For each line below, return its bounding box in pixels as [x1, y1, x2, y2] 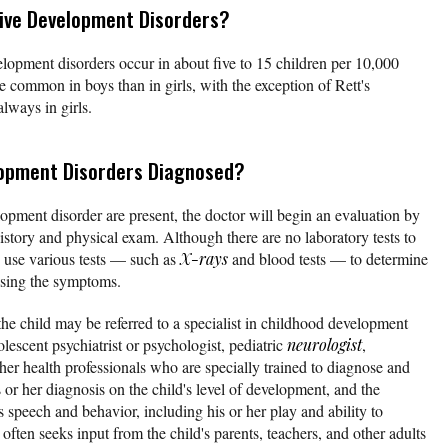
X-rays [180, 247, 228, 269]
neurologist [287, 333, 362, 355]
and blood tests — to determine [228, 247, 428, 269]
